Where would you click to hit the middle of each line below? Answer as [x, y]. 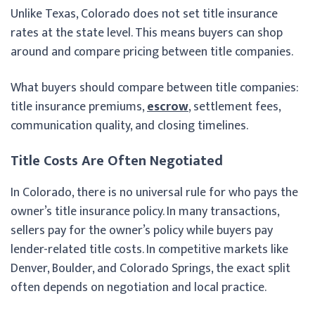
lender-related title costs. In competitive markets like [149, 249]
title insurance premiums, [79, 107]
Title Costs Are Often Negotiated [117, 161]
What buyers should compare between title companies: [155, 88]
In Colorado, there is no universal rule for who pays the [154, 192]
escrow [168, 107]
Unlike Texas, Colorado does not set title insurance [144, 14]
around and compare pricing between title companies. [152, 52]
